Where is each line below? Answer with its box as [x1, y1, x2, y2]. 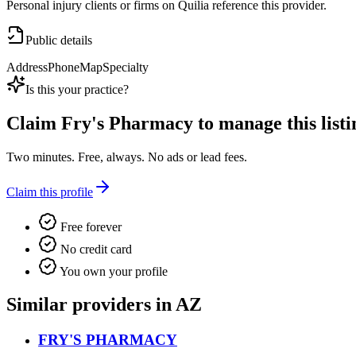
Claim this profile [6, 184, 93, 199]
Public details [25, 33, 92, 47]
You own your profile [57, 264, 168, 278]
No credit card [57, 242, 132, 256]
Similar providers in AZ [6, 294, 202, 315]
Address [6, 60, 48, 74]
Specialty [103, 60, 149, 74]
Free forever [57, 219, 122, 234]
